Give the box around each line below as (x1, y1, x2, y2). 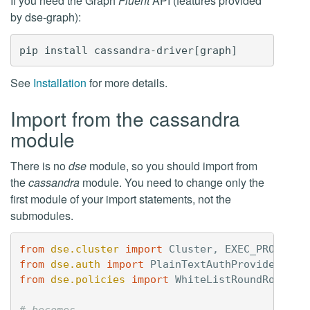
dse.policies (50, 273, 125, 286)
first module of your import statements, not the (10, 191, 231, 207)
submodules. (10, 208, 73, 224)
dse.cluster (50, 242, 119, 255)
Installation (33, 75, 86, 91)
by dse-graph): (10, 9, 81, 25)
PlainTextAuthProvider (149, 257, 281, 271)
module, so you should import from (86, 158, 257, 174)
